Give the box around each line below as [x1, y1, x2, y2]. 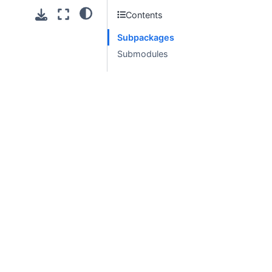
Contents [126, 9, 163, 20]
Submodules [117, 49, 168, 59]
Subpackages [117, 32, 174, 42]
